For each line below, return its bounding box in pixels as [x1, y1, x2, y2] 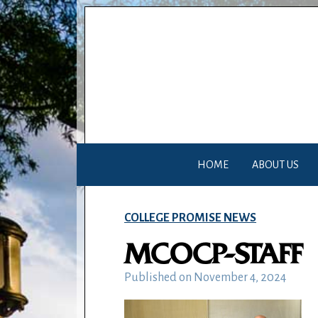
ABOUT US [252, 159, 300, 171]
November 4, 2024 [194, 270, 287, 284]
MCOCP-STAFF [124, 237, 303, 271]
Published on [124, 270, 194, 284]
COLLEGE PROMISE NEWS [124, 211, 257, 224]
